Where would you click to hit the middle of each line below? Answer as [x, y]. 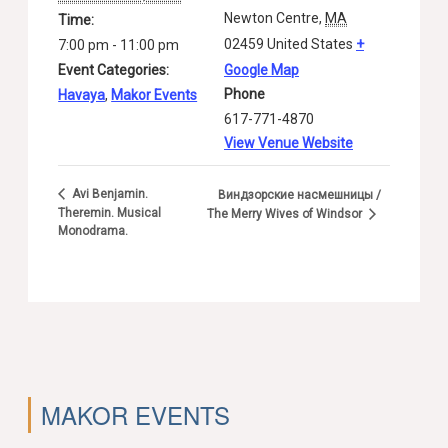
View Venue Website [288, 143]
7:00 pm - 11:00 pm [119, 45]
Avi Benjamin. [109, 194]
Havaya [82, 95]
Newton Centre [271, 18]
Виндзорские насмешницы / [299, 195]
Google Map [261, 70]
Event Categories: [114, 70]
